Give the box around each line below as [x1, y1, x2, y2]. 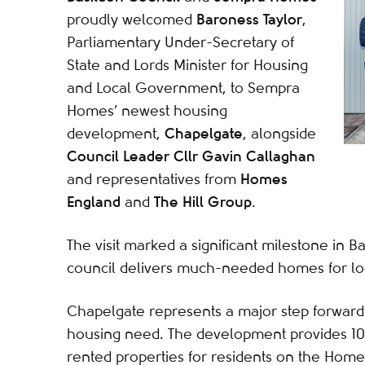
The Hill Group [154, 193, 252, 211]
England [67, 193, 121, 211]
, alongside [243, 125, 316, 142]
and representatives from [67, 171, 240, 187]
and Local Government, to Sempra [67, 80, 300, 96]
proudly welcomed [67, 11, 192, 28]
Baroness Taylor [192, 11, 302, 29]
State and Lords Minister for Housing [67, 57, 308, 73]
